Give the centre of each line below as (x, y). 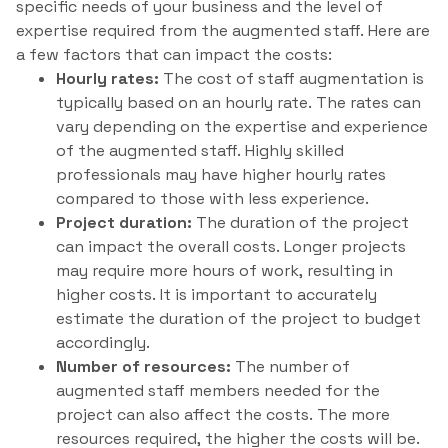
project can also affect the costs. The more (223, 415)
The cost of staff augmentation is (291, 79)
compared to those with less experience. (212, 199)
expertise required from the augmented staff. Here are (223, 31)
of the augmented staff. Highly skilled (200, 151)
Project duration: (124, 223)
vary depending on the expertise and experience (242, 127)
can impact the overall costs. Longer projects (231, 247)
